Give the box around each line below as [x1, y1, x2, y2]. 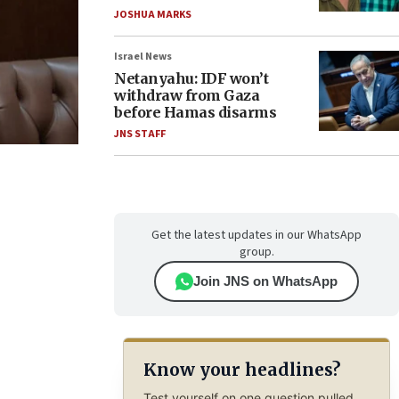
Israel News [114, 49, 172, 64]
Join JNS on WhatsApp [193, 273, 338, 289]
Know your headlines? [142, 359, 340, 381]
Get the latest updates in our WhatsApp [151, 226, 362, 244]
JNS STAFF [114, 126, 166, 142]
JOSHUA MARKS [114, 7, 191, 22]
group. [239, 243, 274, 261]
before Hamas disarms [114, 103, 276, 121]
